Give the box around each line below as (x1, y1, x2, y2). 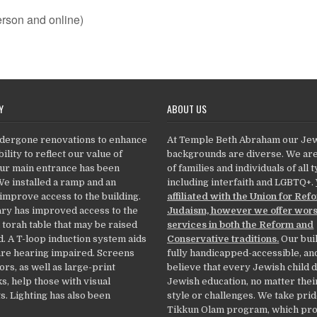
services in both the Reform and (167, 219, 314, 230)
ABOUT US (167, 100, 207, 116)
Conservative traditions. (167, 233, 279, 244)
